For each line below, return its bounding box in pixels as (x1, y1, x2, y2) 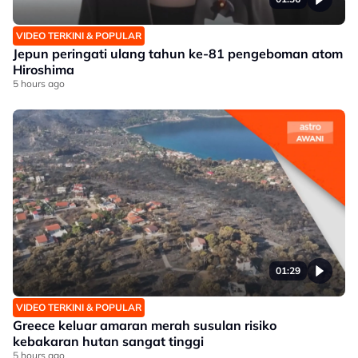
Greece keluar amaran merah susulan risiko (13, 317, 276, 333)
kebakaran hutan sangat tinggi (13, 333, 204, 349)
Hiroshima (13, 62, 74, 78)
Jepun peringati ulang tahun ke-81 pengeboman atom (13, 46, 343, 62)
